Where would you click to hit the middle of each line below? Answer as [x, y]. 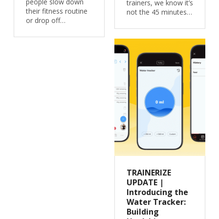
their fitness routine [56, 11]
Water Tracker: [156, 202]
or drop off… [45, 20]
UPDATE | [145, 182]
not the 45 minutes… [159, 12]
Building [143, 212]
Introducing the [157, 192]
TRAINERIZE [149, 173]
